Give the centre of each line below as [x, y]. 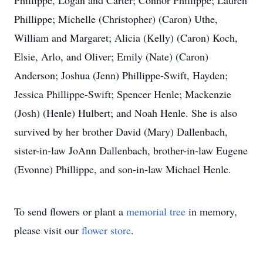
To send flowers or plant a [70, 211]
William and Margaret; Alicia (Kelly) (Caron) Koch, [126, 38]
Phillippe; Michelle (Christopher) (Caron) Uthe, [116, 19]
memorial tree [156, 211]
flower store [106, 230]
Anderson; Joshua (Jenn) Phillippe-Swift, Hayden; [121, 75]
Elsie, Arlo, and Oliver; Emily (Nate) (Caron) [111, 56]
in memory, [211, 211]
